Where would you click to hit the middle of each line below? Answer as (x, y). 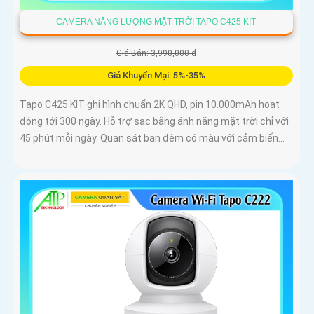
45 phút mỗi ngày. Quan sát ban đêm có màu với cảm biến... (152, 138)
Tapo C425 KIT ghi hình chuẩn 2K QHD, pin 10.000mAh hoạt (150, 105)
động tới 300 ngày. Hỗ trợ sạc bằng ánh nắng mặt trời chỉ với (154, 122)
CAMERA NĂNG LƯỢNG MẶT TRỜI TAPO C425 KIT (156, 22)
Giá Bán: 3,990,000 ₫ (156, 54)
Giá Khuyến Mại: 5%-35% (156, 76)
